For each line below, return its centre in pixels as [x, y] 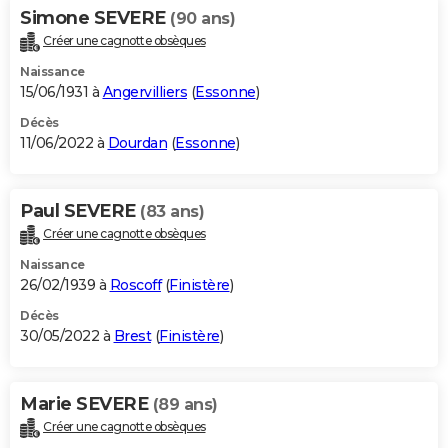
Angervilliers [144, 92]
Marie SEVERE [86, 404]
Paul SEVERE [80, 211]
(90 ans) [202, 19]
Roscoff [135, 285]
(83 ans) [172, 212]
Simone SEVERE [95, 18]
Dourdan [137, 143]
